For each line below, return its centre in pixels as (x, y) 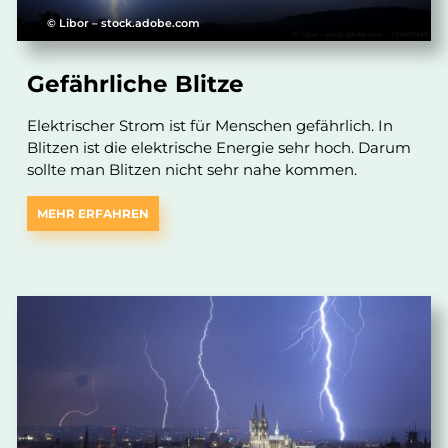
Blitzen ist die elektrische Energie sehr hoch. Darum (219, 147)
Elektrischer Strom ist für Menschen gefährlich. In (210, 125)
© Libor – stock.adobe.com (124, 22)
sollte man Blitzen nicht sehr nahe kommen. (192, 169)
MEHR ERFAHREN (93, 213)
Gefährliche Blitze (136, 83)
